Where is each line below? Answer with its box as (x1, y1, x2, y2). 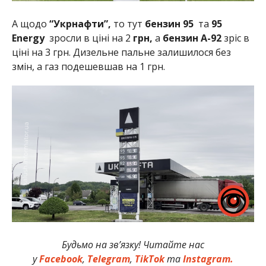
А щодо (11, 17, 49, 30)
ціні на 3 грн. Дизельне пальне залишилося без (11, 45, 231, 59)
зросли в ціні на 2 (49, 31, 131, 45)
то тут (110, 17, 145, 30)
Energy (11, 31, 49, 45)
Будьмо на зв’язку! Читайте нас (61, 237, 204, 251)
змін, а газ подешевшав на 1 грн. (11, 59, 165, 73)
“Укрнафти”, (49, 17, 111, 30)
